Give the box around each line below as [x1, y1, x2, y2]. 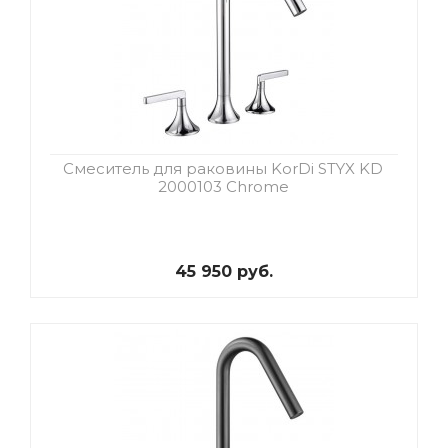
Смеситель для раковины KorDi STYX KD [63, 159, 383, 179]
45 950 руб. [175, 262, 273, 282]
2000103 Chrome [157, 177, 289, 197]
